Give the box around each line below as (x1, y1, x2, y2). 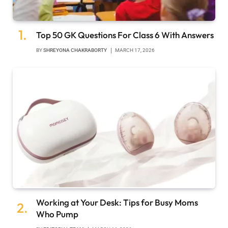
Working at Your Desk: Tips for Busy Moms (36, 197, 198, 208)
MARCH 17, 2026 (115, 47, 155, 53)
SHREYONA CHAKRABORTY (43, 47, 107, 53)
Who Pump (36, 209, 78, 220)
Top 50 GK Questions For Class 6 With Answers (36, 30, 214, 41)
